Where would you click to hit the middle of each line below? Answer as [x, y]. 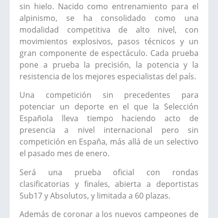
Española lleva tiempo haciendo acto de [109, 118]
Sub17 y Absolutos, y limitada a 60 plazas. [95, 195]
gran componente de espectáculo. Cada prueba [109, 53]
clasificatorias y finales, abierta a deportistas [109, 184]
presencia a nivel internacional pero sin [109, 130]
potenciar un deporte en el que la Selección [109, 107]
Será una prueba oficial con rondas [109, 172]
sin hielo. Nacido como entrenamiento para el [109, 7]
